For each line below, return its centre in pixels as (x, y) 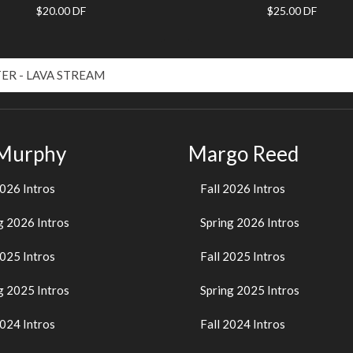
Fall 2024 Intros (243, 324)
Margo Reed (243, 153)
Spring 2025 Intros (250, 290)
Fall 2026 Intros (243, 188)
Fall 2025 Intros (243, 256)
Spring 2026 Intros (250, 222)
